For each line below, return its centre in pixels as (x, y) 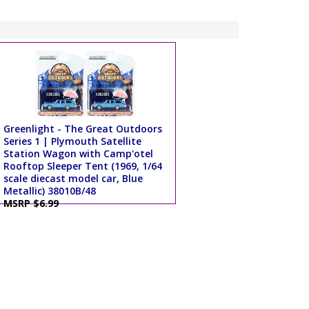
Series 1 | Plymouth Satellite (72, 141)
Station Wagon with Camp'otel (78, 154)
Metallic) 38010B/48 (49, 191)
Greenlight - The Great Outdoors (82, 129)
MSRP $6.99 (33, 203)
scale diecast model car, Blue (73, 179)
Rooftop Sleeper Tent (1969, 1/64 (82, 166)
